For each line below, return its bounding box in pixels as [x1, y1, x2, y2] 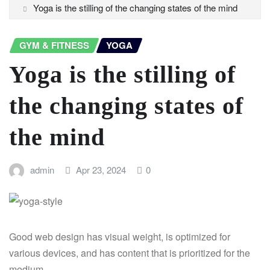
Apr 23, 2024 [76, 163, 127, 176]
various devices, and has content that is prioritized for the [9, 246, 250, 260]
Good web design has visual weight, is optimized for [9, 230, 230, 244]
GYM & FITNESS [19, 39, 89, 52]
